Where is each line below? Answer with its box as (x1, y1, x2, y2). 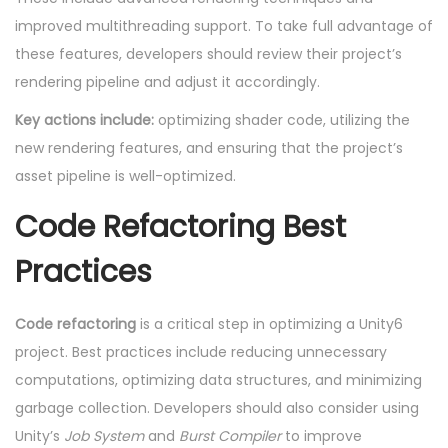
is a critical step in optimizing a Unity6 (136, 314, 403, 335)
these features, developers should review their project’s (15, 44, 402, 65)
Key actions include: (15, 110, 154, 131)
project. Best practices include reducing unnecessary (15, 342, 387, 363)
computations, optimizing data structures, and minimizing (15, 370, 422, 391)
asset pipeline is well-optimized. (15, 166, 236, 187)
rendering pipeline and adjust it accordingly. (15, 72, 320, 93)
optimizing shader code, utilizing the (154, 110, 410, 131)
